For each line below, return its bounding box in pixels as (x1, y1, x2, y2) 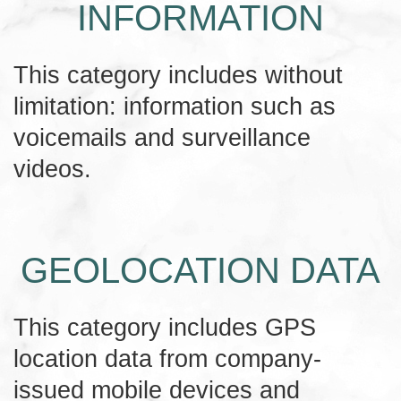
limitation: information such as (13, 91, 336, 120)
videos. (13, 154, 91, 183)
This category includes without (13, 60, 343, 89)
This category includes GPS (13, 312, 316, 341)
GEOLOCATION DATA (21, 250, 380, 290)
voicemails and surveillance (13, 123, 311, 151)
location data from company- (13, 344, 321, 372)
